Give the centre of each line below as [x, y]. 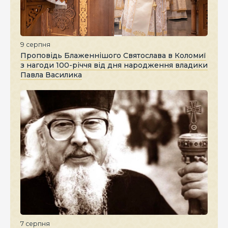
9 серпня [35, 45]
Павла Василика [51, 75]
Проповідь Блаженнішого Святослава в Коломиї [113, 56]
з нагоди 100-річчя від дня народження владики [114, 65]
